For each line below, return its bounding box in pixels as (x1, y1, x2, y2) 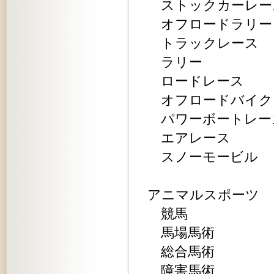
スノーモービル (147, 149, 258, 165)
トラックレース (147, 35, 259, 51)
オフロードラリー (147, 17, 272, 32)
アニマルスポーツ (147, 187, 259, 202)
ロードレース (147, 73, 244, 89)
